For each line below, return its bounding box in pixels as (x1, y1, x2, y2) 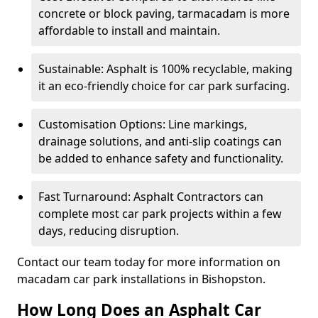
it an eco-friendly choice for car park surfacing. (38, 78, 290, 94)
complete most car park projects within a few (38, 206, 282, 221)
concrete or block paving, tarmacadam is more (38, 6, 290, 21)
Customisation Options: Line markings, (38, 116, 247, 132)
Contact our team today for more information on (17, 254, 280, 270)
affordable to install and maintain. (38, 23, 220, 38)
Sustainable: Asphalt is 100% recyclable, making (38, 61, 292, 77)
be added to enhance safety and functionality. (38, 150, 283, 166)
